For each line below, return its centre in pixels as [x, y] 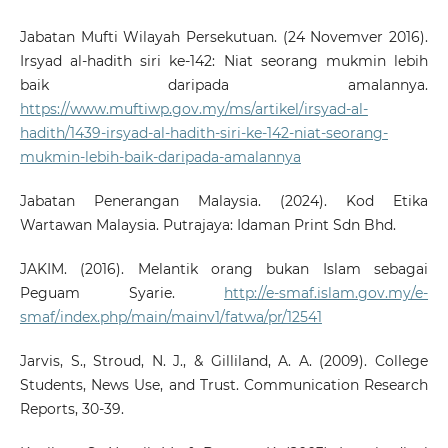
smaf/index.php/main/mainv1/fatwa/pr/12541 [170, 316]
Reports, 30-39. [71, 408]
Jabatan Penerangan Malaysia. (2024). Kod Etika [224, 200]
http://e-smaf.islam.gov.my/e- [326, 292]
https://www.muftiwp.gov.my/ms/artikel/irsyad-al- [193, 108]
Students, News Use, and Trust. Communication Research [224, 384]
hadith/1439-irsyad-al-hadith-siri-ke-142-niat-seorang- [203, 132]
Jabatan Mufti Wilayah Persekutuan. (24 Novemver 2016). [224, 36]
